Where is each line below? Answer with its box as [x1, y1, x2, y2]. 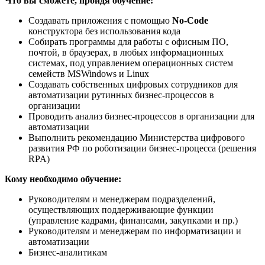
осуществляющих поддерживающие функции [28, 204, 214, 215]
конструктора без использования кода [28, 25, 180, 36]
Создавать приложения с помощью [28, 15, 172, 25]
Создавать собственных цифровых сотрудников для [28, 79, 238, 89]
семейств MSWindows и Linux [28, 68, 149, 79]
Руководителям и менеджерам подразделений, [28, 193, 215, 204]
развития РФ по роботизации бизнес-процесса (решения [28, 143, 256, 153]
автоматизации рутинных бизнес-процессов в [28, 89, 214, 100]
